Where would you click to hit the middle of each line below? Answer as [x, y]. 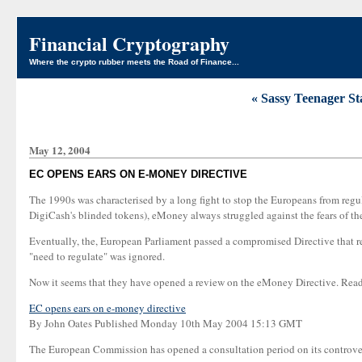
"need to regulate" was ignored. [97, 256]
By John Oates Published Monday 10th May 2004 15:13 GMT [166, 323]
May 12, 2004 [60, 150]
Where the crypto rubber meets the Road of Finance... [134, 62]
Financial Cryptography [129, 43]
